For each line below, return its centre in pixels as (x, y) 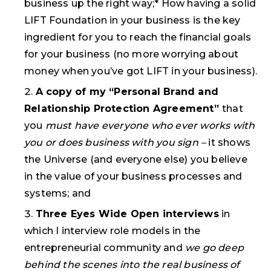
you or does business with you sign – (116, 142)
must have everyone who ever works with (150, 126)
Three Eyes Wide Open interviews (127, 214)
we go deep (214, 248)
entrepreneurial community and (105, 248)
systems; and (58, 193)
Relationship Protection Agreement (119, 109)
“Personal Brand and (164, 92)
